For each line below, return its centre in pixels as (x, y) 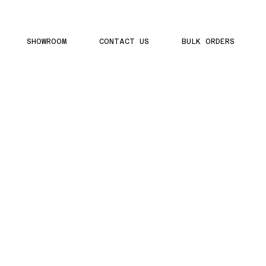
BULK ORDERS (208, 41)
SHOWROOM (46, 41)
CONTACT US (124, 41)
